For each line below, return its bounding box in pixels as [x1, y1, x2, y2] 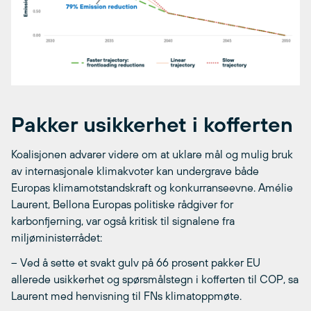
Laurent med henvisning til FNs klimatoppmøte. [11, 289, 242, 303]
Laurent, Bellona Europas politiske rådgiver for [11, 198, 233, 211]
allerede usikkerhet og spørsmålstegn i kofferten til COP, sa [11, 273, 299, 286]
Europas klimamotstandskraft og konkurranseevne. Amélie [11, 181, 293, 194]
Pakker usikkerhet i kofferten [11, 112, 293, 136]
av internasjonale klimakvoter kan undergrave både [11, 165, 259, 178]
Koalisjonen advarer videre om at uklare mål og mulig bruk [11, 148, 293, 161]
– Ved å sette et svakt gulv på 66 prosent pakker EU [11, 256, 260, 269]
